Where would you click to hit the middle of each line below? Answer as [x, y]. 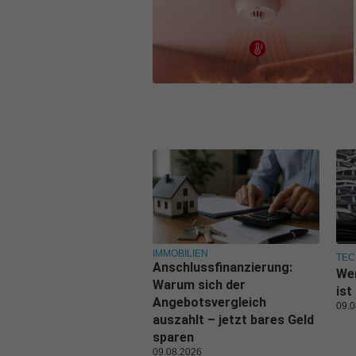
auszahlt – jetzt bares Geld [233, 320]
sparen [173, 338]
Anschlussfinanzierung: [222, 268]
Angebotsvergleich [209, 303]
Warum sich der [199, 285]
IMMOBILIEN [180, 254]
